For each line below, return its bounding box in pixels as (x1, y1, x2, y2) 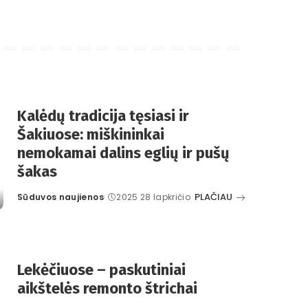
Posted (16, 197, 50, 209)
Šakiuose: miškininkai (17, 125, 164, 144)
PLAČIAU (195, 190, 232, 204)
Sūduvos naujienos (17, 191, 104, 203)
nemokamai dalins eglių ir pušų (17, 144, 230, 163)
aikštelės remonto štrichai (17, 279, 197, 298)
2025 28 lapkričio (116, 191, 191, 203)
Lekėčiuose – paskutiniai (17, 261, 186, 280)
